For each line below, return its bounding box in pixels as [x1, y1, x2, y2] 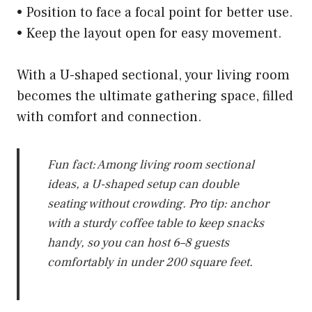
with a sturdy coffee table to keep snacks [47, 214, 264, 231]
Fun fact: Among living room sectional [47, 156, 254, 173]
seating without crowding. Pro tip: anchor [47, 195, 269, 212]
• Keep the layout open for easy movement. [17, 24, 282, 42]
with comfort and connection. [17, 107, 202, 126]
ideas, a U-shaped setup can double [47, 175, 239, 192]
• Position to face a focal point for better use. [17, 3, 293, 22]
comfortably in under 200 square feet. [47, 253, 253, 270]
